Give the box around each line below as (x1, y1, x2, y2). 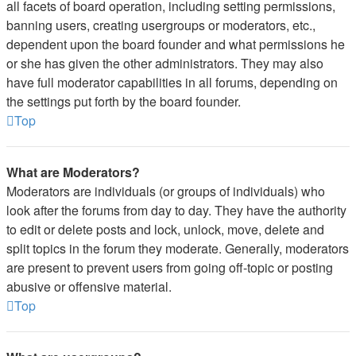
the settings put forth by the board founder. (6, 92, 241, 110)
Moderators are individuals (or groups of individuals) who (6, 182, 325, 200)
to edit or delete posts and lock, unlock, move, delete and (6, 220, 324, 238)
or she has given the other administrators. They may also (6, 54, 323, 72)
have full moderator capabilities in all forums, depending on (6, 73, 338, 91)
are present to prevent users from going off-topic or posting (6, 258, 333, 277)
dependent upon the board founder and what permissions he (6, 35, 345, 53)
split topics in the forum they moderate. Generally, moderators (6, 239, 349, 257)
